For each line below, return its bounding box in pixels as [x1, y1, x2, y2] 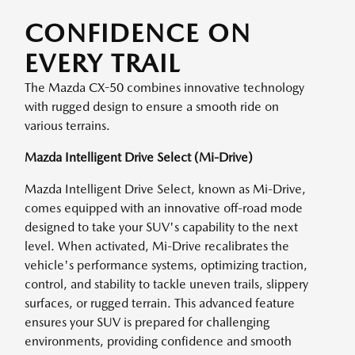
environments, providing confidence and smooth [25, 334, 292, 349]
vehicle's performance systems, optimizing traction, [25, 258, 307, 273]
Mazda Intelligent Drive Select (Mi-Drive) [25, 150, 253, 165]
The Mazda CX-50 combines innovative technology [25, 80, 304, 95]
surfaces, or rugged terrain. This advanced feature [25, 296, 295, 311]
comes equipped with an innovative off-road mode [25, 200, 303, 216]
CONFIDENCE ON [25, 17, 251, 48]
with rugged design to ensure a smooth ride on [25, 99, 279, 114]
